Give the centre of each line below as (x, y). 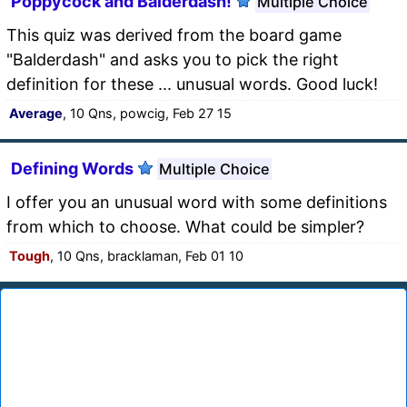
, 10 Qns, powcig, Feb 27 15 (147, 113)
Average (36, 113)
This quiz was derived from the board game (174, 35)
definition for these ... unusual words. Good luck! (192, 84)
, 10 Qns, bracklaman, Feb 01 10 (147, 255)
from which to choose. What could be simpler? (185, 226)
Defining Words (72, 168)
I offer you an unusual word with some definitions (197, 202)
